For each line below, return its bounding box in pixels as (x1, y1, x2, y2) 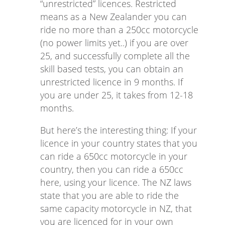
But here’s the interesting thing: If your (40, 124, 197, 137)
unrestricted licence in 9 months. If (40, 76, 183, 88)
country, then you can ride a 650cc (40, 163, 183, 176)
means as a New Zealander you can (40, 11, 187, 23)
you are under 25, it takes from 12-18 (40, 89, 193, 101)
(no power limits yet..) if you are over (40, 37, 188, 49)
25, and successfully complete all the (40, 50, 190, 62)
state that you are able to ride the (40, 189, 179, 202)
